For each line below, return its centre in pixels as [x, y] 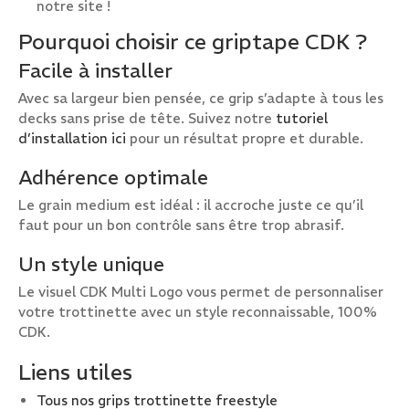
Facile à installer [95, 71]
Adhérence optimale [113, 178]
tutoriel [302, 118]
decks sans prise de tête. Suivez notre [147, 118]
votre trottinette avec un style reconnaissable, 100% [198, 312]
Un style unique [91, 264]
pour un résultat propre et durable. [245, 138]
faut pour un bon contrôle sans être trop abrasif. [181, 225]
